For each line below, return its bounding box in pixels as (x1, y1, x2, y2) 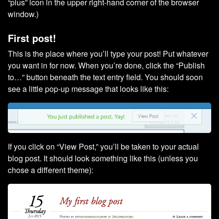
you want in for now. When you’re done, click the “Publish (8, 59, 205, 71)
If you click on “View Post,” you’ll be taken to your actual (8, 140, 199, 152)
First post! (8, 30, 56, 45)
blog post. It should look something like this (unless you (8, 152, 198, 164)
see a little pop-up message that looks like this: (8, 83, 169, 94)
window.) (8, 8, 39, 20)
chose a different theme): (8, 164, 93, 175)
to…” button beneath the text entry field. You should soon (8, 71, 203, 83)
